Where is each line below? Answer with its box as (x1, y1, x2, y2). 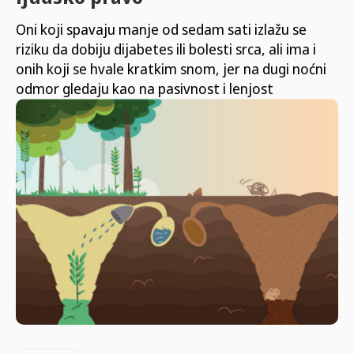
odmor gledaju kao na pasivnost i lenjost (16, 79, 273, 99)
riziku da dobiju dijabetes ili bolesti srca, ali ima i (16, 40, 316, 59)
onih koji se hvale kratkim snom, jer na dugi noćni (16, 59, 326, 79)
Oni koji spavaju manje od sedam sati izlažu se (16, 20, 307, 40)
